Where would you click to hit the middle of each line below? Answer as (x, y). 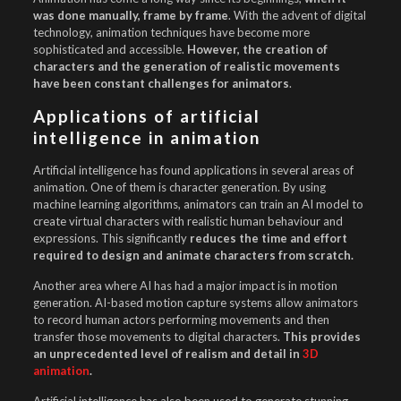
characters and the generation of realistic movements (186, 66)
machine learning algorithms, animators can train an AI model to (198, 204)
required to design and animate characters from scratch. (193, 255)
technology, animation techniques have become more (171, 32)
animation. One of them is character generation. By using (179, 187)
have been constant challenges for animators (161, 83)
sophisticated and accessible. (110, 49)
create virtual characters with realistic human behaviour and (188, 221)
